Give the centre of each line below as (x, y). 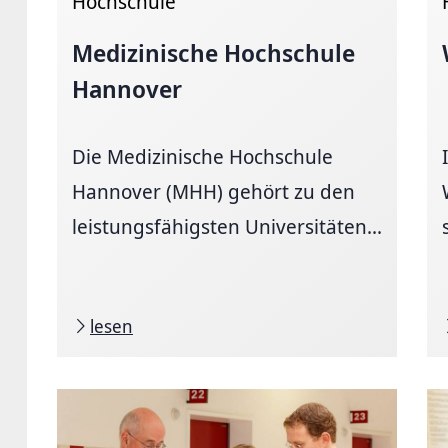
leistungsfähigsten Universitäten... (227, 226)
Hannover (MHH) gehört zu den (213, 191)
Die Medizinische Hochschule (202, 156)
